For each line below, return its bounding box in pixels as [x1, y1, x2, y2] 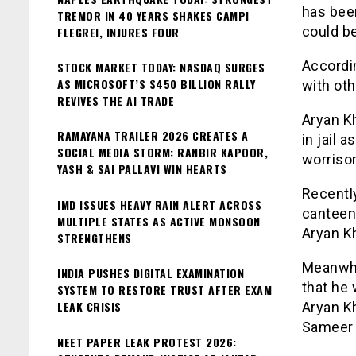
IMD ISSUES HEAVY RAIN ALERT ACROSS [57, 195, 261, 213]
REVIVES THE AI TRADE [57, 91, 174, 109]
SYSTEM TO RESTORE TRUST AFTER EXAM [57, 281, 272, 299]
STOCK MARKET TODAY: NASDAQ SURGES [57, 58, 265, 75]
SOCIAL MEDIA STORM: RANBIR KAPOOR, [57, 144, 268, 161]
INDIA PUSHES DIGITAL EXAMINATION [57, 265, 244, 282]
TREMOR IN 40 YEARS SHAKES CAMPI [57, 6, 250, 24]
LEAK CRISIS [57, 298, 122, 315]
